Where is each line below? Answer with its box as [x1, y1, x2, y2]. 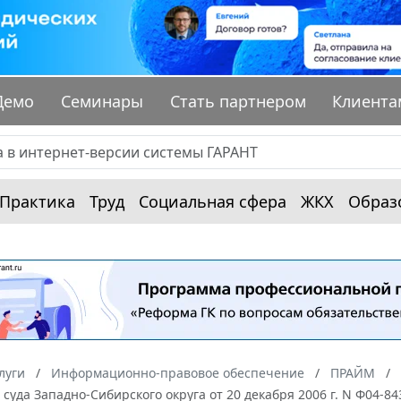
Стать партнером [169, 90, 306, 113]
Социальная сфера [139, 191, 286, 213]
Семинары [61, 90, 144, 113]
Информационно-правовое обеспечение [51, 364, 304, 382]
